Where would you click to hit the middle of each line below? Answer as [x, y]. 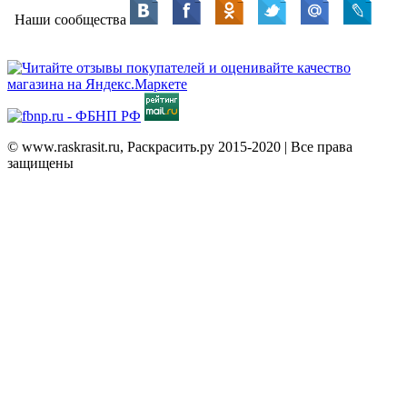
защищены [40, 163]
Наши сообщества [69, 19]
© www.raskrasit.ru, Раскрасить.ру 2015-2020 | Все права [180, 146]
